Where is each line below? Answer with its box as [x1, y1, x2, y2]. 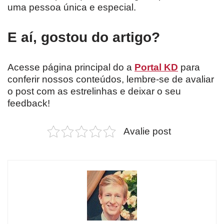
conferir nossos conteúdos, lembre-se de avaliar [7, 74, 214, 85]
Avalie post [123, 126, 171, 137]
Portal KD [134, 62, 178, 73]
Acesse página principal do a [7, 62, 134, 73]
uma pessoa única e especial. [7, 2, 136, 13]
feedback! [7, 98, 50, 109]
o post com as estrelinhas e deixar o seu [7, 86, 181, 97]
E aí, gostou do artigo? [7, 29, 160, 45]
